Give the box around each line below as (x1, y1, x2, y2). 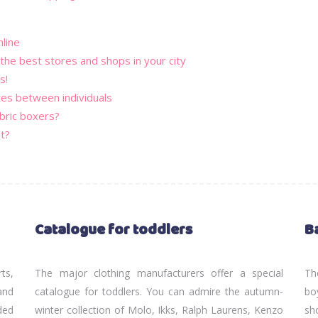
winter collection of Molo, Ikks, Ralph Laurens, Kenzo (35, 302, 283, 317)
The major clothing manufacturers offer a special (35, 265, 283, 280)
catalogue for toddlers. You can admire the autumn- (35, 284, 283, 298)
